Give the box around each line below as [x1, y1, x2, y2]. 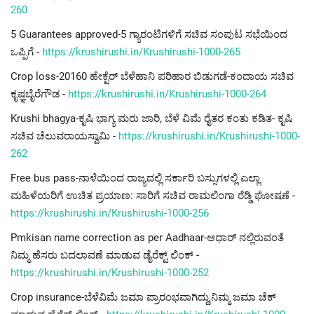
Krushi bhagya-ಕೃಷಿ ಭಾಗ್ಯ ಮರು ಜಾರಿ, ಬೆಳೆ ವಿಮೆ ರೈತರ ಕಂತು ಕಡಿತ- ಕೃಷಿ [11, 112, 292, 125]
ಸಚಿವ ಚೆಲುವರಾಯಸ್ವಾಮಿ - [11, 130, 118, 143]
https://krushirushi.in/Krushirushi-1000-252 [11, 266, 209, 280]
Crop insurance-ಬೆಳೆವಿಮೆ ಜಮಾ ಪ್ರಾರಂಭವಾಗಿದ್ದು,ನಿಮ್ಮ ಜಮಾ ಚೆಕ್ [11, 291, 276, 304]
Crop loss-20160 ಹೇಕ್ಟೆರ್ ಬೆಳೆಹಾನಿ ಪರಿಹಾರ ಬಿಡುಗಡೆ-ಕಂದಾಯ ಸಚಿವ [11, 70, 294, 83]
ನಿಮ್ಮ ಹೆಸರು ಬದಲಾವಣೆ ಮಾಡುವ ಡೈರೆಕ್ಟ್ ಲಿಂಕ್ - [11, 249, 199, 262]
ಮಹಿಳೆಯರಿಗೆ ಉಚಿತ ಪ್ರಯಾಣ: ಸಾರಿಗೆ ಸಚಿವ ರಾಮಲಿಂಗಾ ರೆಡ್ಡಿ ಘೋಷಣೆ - [11, 189, 295, 203]
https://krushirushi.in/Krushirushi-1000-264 [68, 88, 266, 101]
